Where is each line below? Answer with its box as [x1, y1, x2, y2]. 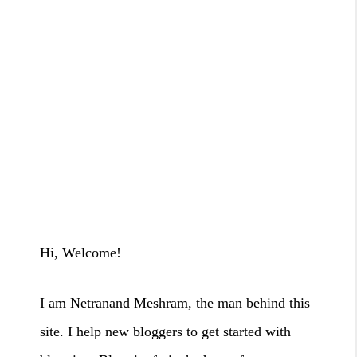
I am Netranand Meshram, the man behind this [40, 294, 310, 311]
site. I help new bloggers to [40, 323, 202, 339]
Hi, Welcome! [40, 244, 121, 261]
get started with [202, 323, 291, 339]
